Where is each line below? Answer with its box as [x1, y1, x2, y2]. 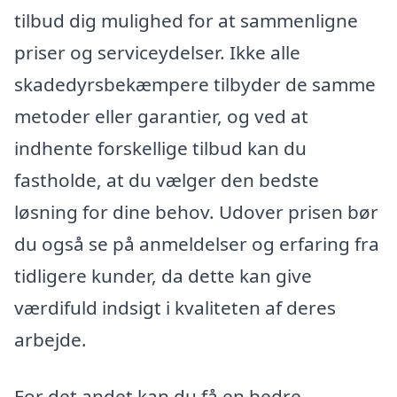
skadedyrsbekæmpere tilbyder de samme [14, 72, 376, 97]
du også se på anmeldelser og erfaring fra [14, 231, 379, 257]
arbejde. [14, 327, 87, 353]
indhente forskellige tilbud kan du [14, 136, 307, 161]
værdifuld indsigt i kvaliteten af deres [14, 295, 336, 321]
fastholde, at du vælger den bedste [14, 167, 319, 193]
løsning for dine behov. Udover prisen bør [14, 199, 378, 225]
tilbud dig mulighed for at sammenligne [14, 8, 358, 34]
